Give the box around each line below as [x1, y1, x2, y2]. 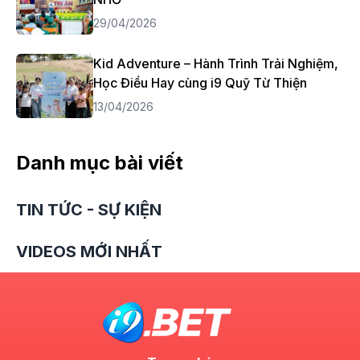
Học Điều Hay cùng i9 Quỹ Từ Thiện [93, 75, 307, 91]
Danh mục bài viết [16, 151, 183, 174]
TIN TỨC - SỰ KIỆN [16, 200, 162, 219]
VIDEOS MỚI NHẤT [16, 242, 162, 261]
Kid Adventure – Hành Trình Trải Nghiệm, [93, 55, 338, 72]
